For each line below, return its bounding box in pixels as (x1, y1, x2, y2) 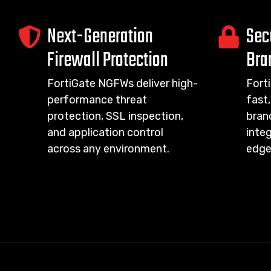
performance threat (47, 93, 147, 106)
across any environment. (47, 142, 169, 155)
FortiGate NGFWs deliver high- (47, 77, 198, 90)
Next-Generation (47, 22, 153, 53)
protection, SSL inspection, (47, 109, 183, 123)
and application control (47, 126, 163, 139)
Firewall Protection (47, 45, 168, 76)
